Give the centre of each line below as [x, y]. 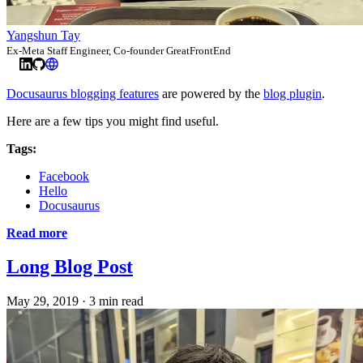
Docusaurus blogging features [83, 93]
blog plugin [293, 93]
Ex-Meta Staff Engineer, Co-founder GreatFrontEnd [119, 50]
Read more [37, 233]
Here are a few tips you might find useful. [113, 121]
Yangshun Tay [43, 35]
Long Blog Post [70, 267]
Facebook [64, 176]
